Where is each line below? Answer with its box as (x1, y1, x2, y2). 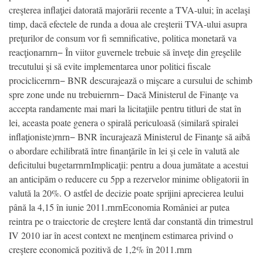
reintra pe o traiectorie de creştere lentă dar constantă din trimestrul (9, 214, 253, 227)
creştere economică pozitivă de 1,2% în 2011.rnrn (9, 242, 192, 255)
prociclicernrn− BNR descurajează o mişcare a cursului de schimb (9, 73, 252, 86)
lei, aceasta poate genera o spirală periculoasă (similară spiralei (9, 116, 238, 129)
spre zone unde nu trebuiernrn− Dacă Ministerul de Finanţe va (9, 87, 238, 100)
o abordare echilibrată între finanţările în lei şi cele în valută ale (9, 144, 240, 157)
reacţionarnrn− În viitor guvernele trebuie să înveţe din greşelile (9, 45, 241, 58)
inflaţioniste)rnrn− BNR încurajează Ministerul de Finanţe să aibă (9, 130, 250, 143)
